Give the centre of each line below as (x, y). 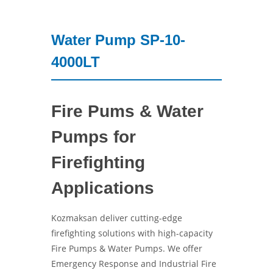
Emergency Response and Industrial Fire (134, 264)
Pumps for (94, 137)
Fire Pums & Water (127, 111)
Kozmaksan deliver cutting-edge (117, 218)
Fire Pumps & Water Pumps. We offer (127, 248)
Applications (103, 188)
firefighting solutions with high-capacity (132, 233)
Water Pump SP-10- (118, 40)
